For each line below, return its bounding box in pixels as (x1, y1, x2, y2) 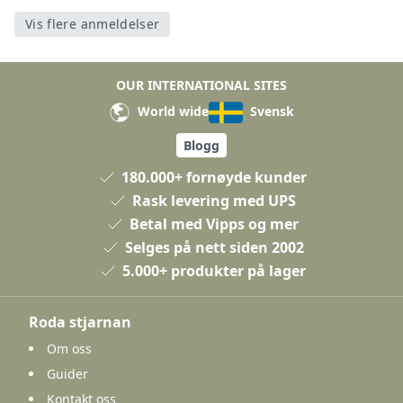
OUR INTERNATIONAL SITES (116, 76, 287, 94)
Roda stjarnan (29, 311, 131, 332)
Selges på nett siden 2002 (124, 237, 304, 257)
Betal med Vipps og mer (130, 213, 299, 234)
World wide (134, 102, 209, 120)
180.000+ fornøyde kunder (121, 166, 307, 187)
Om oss (47, 339, 92, 357)
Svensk (246, 102, 294, 120)
